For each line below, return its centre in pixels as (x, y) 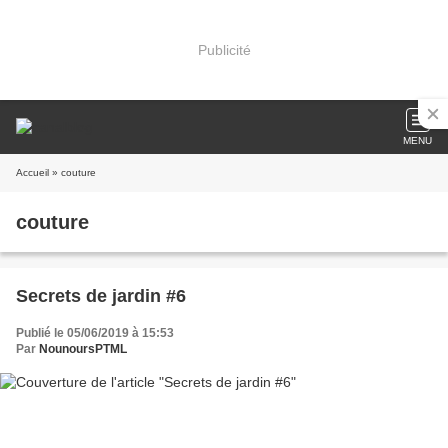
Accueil (32, 172)
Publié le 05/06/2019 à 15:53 (95, 333)
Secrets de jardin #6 (101, 296)
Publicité (224, 49)
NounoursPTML (83, 349)
